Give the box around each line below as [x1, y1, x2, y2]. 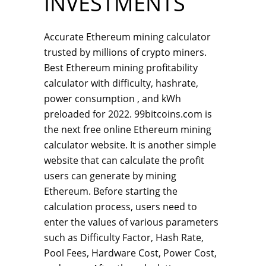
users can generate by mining [44, 169, 176, 182]
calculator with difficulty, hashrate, [44, 77, 198, 90]
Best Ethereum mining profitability [44, 61, 198, 74]
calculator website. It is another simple [44, 138, 216, 151]
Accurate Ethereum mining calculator [44, 30, 211, 43]
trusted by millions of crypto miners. [44, 46, 207, 59]
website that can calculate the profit [44, 154, 204, 167]
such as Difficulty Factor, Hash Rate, [44, 231, 204, 244]
